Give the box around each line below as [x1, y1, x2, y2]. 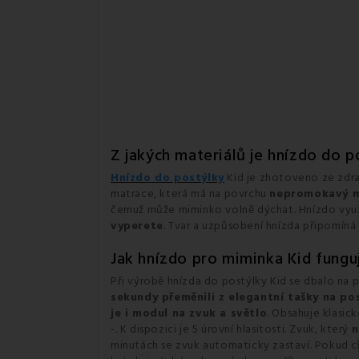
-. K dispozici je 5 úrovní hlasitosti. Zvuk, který [111, 321, 352, 337]
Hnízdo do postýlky [111, 170, 224, 186]
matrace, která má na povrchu [111, 186, 270, 202]
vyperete [111, 218, 163, 234]
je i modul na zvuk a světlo [111, 305, 268, 321]
